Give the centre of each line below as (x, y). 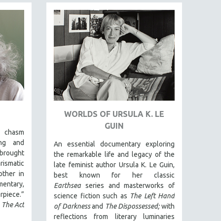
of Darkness (72, 206)
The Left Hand (152, 196)
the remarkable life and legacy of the (114, 154)
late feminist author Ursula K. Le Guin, (114, 165)
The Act (13, 204)
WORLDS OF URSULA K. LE (114, 114)
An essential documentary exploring (114, 144)
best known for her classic (114, 175)
